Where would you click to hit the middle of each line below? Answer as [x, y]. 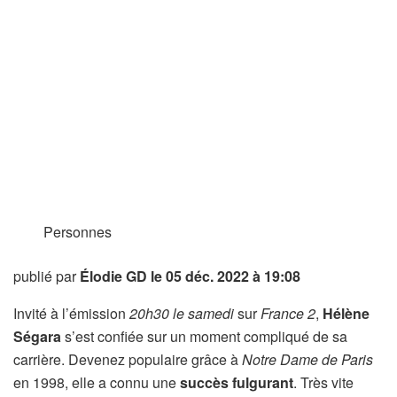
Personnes [78, 232]
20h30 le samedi [182, 313]
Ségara [37, 336]
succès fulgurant [237, 382]
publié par [47, 276]
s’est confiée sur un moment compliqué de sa [204, 336]
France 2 [288, 313]
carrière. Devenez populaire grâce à [128, 359]
